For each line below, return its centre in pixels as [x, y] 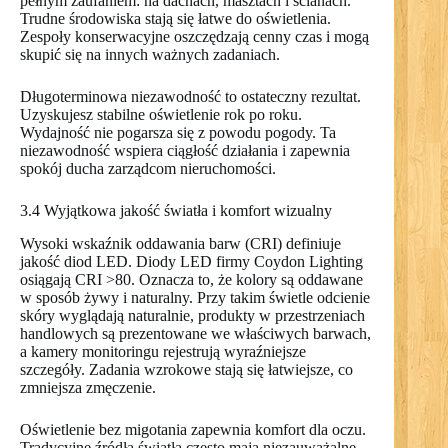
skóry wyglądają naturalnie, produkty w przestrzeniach [192, 315]
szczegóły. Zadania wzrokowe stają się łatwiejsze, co [186, 369]
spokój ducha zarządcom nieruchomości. [148, 168]
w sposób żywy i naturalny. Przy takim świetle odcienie [195, 297]
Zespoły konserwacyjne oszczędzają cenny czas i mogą [194, 36]
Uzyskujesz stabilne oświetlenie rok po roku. [161, 114]
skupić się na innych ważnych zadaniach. [150, 54]
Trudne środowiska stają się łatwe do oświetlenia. [175, 18]
